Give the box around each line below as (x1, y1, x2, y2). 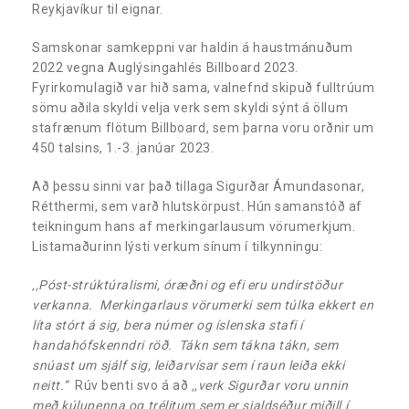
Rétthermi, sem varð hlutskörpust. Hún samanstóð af (32, 198, 362, 214)
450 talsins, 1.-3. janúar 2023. (32, 140, 215, 155)
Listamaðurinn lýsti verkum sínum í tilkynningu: (32, 238, 323, 254)
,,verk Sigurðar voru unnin (191, 377, 349, 393)
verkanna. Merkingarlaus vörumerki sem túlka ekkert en (32, 297, 374, 312)
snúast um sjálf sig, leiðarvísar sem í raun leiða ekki (32, 357, 345, 372)
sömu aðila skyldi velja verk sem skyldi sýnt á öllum (32, 100, 349, 115)
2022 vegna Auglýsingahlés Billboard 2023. (32, 59, 299, 75)
